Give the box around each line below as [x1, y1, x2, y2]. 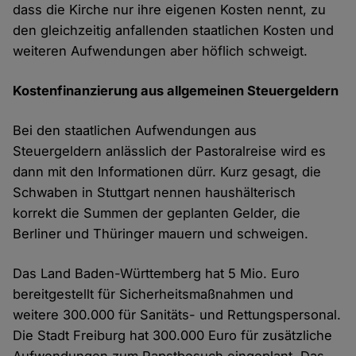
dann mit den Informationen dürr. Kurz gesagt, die [13, 164, 322, 180]
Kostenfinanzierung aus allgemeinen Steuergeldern [13, 83, 339, 99]
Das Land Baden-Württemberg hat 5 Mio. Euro [13, 265, 300, 282]
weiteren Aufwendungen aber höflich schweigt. [13, 43, 308, 60]
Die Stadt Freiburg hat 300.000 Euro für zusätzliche [13, 327, 333, 344]
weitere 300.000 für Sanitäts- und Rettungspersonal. [13, 307, 342, 323]
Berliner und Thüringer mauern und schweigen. [13, 226, 309, 242]
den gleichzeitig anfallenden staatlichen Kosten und [13, 22, 335, 39]
